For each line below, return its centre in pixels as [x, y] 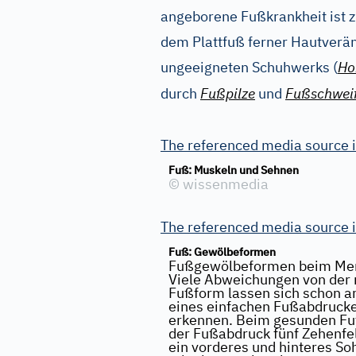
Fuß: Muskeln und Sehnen [234, 170]
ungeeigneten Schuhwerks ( [249, 67]
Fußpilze [228, 93]
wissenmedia [224, 184]
